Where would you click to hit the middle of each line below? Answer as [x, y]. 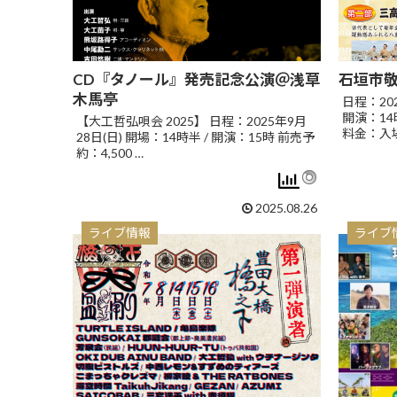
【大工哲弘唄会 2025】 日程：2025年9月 [191, 121]
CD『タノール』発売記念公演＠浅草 [196, 79]
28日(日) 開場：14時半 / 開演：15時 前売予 [195, 137]
